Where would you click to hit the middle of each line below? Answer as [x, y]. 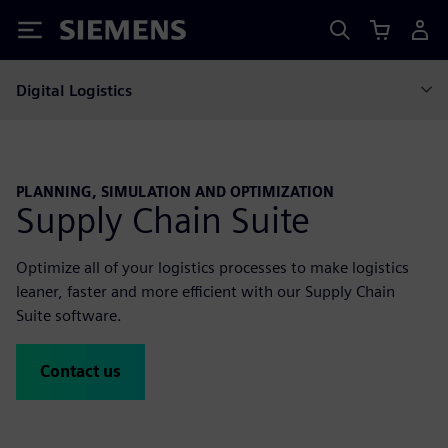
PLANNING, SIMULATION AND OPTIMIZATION [175, 191]
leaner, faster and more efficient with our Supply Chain [205, 291]
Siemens [93, 33]
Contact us [80, 371]
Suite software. [69, 315]
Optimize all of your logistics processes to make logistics [212, 267]
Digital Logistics [74, 90]
